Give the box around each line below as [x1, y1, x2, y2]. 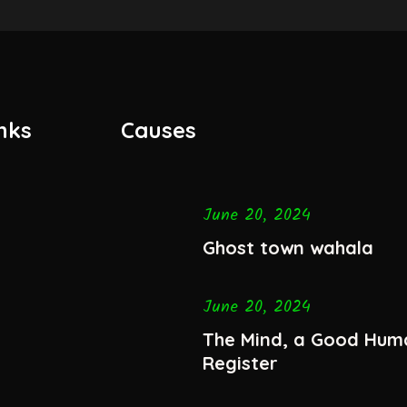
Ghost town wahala [202, 235, 373, 259]
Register [202, 351, 278, 374]
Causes [120, 116, 196, 144]
